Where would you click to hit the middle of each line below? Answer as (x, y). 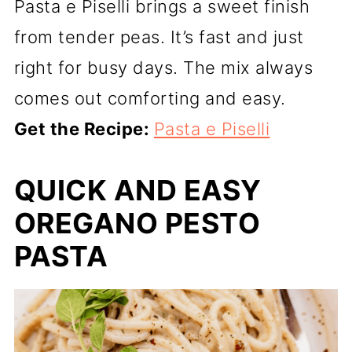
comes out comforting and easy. (150, 98)
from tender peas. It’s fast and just (159, 37)
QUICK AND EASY (137, 190)
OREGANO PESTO (137, 223)
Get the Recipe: (84, 128)
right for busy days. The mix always (163, 67)
